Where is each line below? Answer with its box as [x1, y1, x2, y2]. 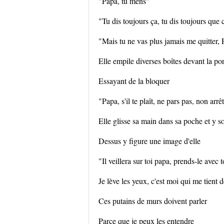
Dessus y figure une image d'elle [98, 135, 200, 146]
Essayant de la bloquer [98, 75, 169, 86]
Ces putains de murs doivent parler [98, 195, 207, 206]
